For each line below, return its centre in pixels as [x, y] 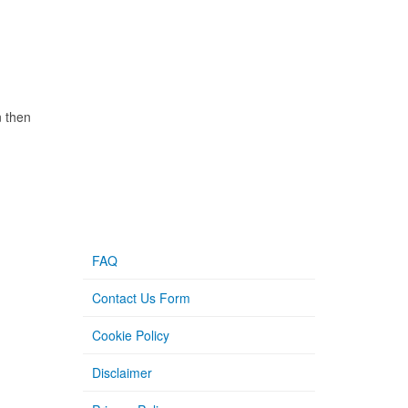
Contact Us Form [141, 298]
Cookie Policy [131, 335]
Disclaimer [122, 372]
